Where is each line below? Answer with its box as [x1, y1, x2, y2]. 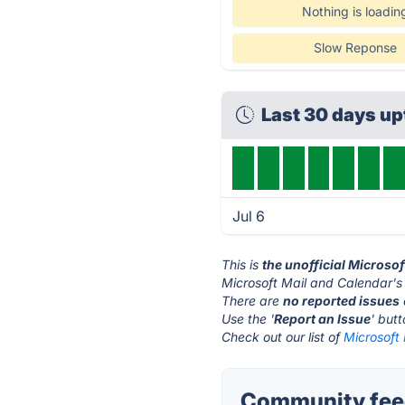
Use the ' [221, 311, 275, 326]
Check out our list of [221, 329, 344, 344]
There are [221, 293, 284, 308]
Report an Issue [274, 311, 372, 326]
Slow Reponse [313, 40, 397, 55]
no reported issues [283, 293, 400, 308]
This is [221, 257, 263, 272]
